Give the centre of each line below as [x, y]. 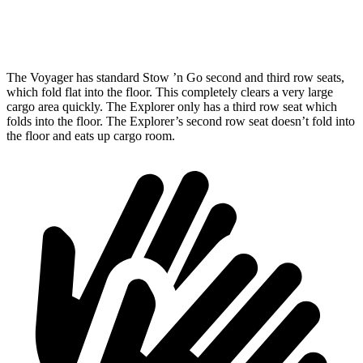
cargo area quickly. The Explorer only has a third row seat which [172, 106]
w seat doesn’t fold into [295, 121]
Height [85, 25]
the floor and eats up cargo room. [91, 135]
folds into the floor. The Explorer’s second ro [121, 121]
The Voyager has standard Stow [90, 77]
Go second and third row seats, [264, 77]
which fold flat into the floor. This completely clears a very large [170, 92]
